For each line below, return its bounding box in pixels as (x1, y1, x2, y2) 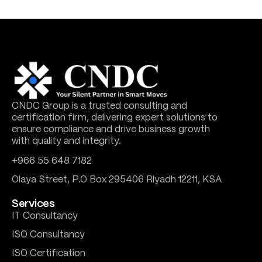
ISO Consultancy (12, 230, 85, 240)
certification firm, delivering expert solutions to (12, 113, 218, 122)
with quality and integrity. (12, 136, 121, 146)
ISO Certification (12, 249, 85, 258)
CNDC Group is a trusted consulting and (12, 101, 187, 111)
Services (12, 199, 54, 210)
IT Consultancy (12, 212, 78, 221)
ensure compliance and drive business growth (12, 125, 210, 134)
